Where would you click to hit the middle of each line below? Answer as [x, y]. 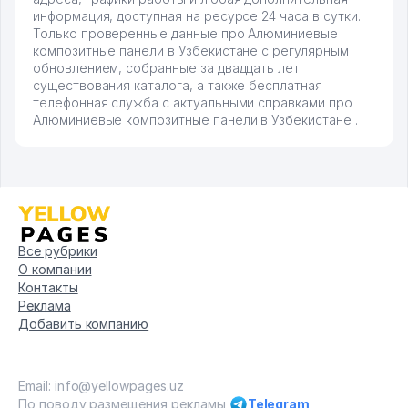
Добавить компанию [84, 324]
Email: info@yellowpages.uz [101, 386]
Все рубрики [58, 251]
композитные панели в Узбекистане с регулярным [191, 51]
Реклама [45, 306]
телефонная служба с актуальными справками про [193, 103]
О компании [55, 270]
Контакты [48, 288]
